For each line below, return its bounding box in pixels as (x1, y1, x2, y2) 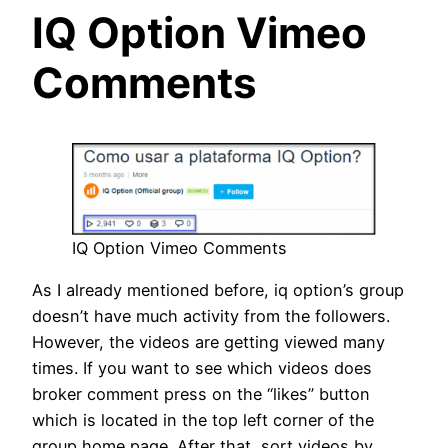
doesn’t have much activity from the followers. (32, 305, 390, 326)
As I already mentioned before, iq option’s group (32, 279, 404, 300)
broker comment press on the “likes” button (32, 383, 370, 404)
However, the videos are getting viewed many (32, 331, 385, 352)
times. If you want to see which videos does (32, 357, 372, 378)
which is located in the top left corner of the (32, 409, 374, 430)
